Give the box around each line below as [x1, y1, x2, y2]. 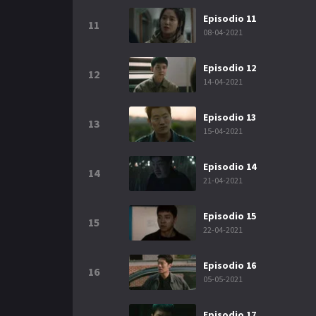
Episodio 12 [203, 61, 256, 74]
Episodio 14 [203, 160, 256, 173]
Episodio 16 [203, 259, 256, 272]
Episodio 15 [203, 209, 256, 222]
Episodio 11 [203, 12, 256, 25]
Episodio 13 [203, 111, 256, 123]
